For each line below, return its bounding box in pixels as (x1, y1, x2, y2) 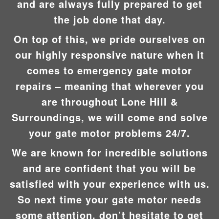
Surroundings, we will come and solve (11, 109, 208, 124)
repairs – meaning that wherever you (15, 78, 204, 93)
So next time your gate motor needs (18, 192, 201, 206)
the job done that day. (53, 12, 166, 26)
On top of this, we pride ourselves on (14, 31, 205, 46)
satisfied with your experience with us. (9, 176, 210, 191)
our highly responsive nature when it (15, 47, 204, 62)
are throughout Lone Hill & (41, 94, 178, 109)
